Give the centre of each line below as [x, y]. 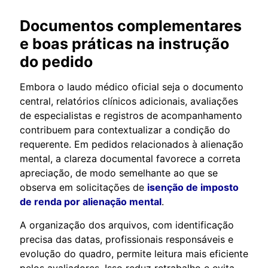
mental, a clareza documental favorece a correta [130, 158]
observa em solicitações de [83, 187]
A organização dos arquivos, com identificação [127, 225]
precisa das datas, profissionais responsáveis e [127, 239]
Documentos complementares [131, 25]
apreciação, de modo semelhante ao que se [119, 173]
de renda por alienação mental [91, 201]
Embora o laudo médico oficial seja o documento [132, 86]
